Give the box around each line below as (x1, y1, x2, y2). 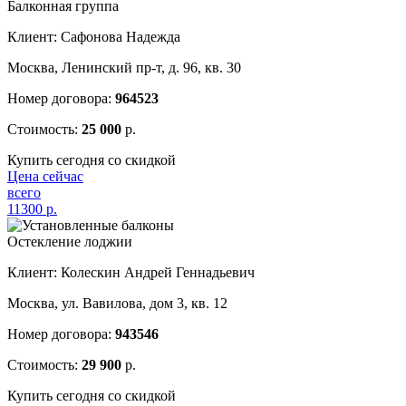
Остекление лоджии (7, 234, 132, 250)
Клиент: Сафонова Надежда (7, 29, 180, 45)
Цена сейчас (7, 169, 83, 185)
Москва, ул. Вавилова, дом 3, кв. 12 (7, 295, 227, 312)
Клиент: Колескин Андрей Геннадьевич (7, 265, 255, 281)
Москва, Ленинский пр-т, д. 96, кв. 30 (7, 60, 241, 76)
